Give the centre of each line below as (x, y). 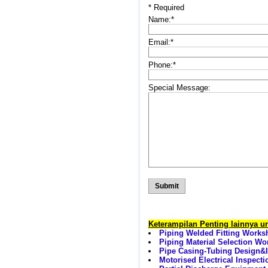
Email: (159, 42)
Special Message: (179, 88)
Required (169, 7)
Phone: (160, 65)
